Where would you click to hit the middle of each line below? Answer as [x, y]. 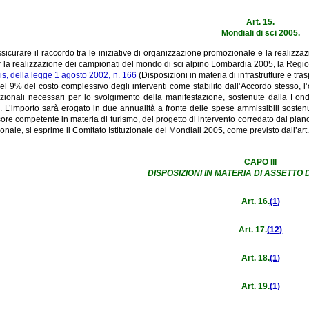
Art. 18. [255, 258]
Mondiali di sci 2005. [260, 33]
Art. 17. [253, 229]
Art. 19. [255, 286]
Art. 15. [261, 22]
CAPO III [261, 162]
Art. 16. [255, 201]
